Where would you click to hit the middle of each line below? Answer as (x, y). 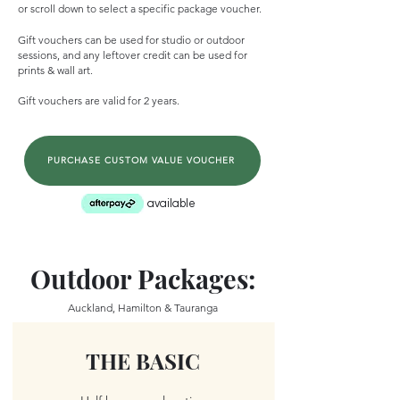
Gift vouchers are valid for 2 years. (99, 100)
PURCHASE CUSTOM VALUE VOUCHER (141, 161)
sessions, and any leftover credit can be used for (133, 54)
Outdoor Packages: (143, 278)
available (171, 203)
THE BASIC (142, 360)
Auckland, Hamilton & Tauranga (143, 307)
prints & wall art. (55, 70)
